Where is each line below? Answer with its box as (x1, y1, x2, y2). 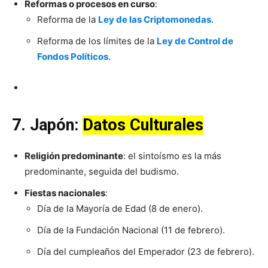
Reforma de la (37, 14, 98, 26)
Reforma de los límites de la (37, 35, 157, 47)
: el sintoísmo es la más (123, 150, 221, 162)
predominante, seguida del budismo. (25, 166, 181, 178)
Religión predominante (25, 150, 123, 162)
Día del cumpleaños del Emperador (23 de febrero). (37, 246, 254, 258)
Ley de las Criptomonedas (98, 14, 211, 26)
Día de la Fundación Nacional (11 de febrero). (37, 224, 225, 236)
